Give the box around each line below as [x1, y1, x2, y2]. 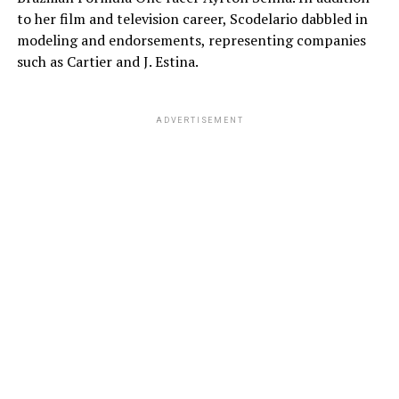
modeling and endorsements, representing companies [16, 30, 366, 51]
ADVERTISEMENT [155, 116, 244, 126]
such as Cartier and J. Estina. [16, 52, 199, 72]
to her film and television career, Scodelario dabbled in [16, 9, 368, 29]
